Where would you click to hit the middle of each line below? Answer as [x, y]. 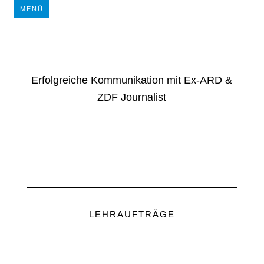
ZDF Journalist [132, 97]
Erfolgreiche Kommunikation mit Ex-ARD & [132, 80]
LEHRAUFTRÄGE [132, 214]
